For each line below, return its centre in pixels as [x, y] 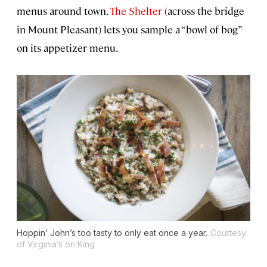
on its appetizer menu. [67, 47]
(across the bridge [203, 10]
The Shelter [136, 10]
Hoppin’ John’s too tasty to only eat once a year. [112, 232]
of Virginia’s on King [56, 244]
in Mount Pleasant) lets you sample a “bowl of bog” [129, 29]
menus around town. [63, 10]
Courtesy [228, 232]
